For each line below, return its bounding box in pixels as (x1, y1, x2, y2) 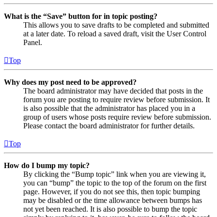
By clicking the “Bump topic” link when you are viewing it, (23, 170, 206, 178)
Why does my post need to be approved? (4, 77, 137, 86)
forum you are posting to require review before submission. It (23, 95, 210, 104)
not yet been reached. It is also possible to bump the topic (23, 204, 197, 213)
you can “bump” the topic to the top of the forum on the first (23, 178, 206, 187)
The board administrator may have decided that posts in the (23, 86, 203, 95)
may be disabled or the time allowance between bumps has (23, 196, 202, 204)
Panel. (23, 38, 42, 46)
